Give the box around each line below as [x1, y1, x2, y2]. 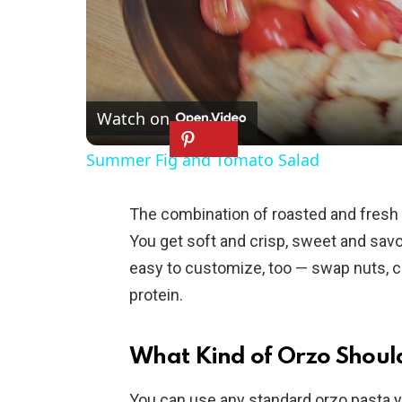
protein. [129, 284, 183, 304]
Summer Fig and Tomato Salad [86, 148, 319, 170]
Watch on [97, 107, 170, 129]
